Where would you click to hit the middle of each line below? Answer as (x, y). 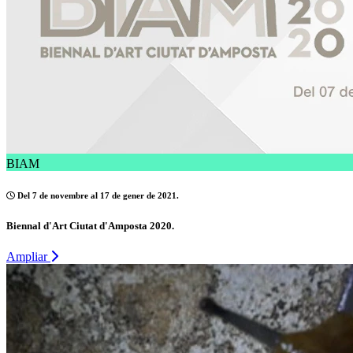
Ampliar (28, 257)
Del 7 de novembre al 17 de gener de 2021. (97, 196)
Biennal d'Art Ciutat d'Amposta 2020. (90, 226)
